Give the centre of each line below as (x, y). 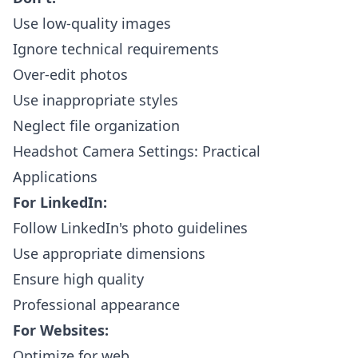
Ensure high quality (78, 279)
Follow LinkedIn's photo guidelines (130, 228)
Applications (55, 177)
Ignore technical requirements (116, 49)
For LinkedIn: (60, 202)
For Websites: (61, 330)
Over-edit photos (70, 74)
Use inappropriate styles (95, 100)
